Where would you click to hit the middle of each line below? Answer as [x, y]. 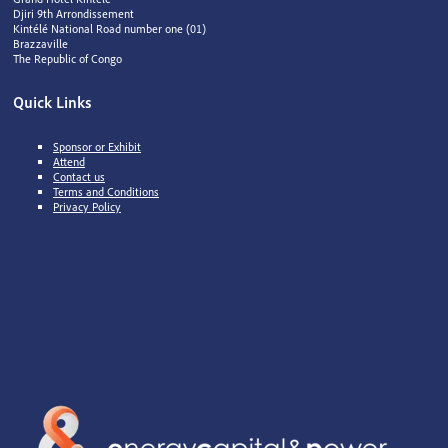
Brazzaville [40, 43]
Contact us [79, 176]
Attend [69, 161]
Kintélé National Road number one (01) [109, 28]
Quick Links [52, 101]
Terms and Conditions [106, 191]
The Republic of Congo [67, 58]
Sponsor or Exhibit [97, 146]
